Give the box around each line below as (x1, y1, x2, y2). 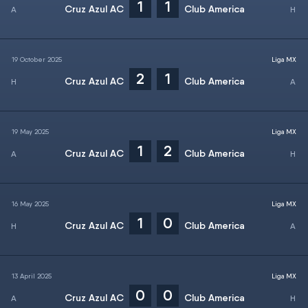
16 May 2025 (12, 199, 49, 208)
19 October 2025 (12, 55, 62, 63)
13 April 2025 (12, 272, 52, 280)
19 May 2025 (12, 127, 49, 135)
